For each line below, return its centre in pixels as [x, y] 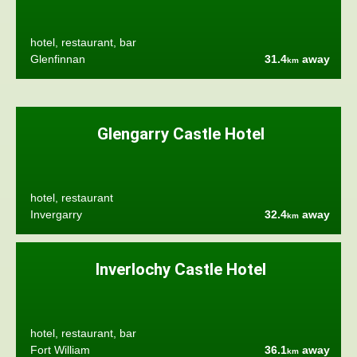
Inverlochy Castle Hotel [180, 270]
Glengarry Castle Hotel [180, 134]
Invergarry [56, 214]
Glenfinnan [57, 59]
